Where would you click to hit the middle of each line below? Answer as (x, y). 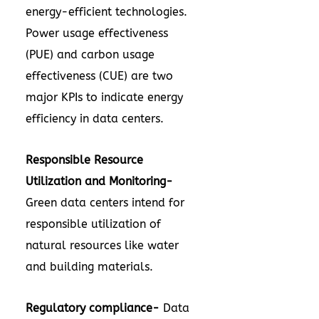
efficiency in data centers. (95, 119)
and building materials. (89, 267)
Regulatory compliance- (94, 308)
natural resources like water (102, 245)
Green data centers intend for (105, 203)
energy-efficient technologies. (106, 12)
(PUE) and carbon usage (90, 54)
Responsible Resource (84, 160)
